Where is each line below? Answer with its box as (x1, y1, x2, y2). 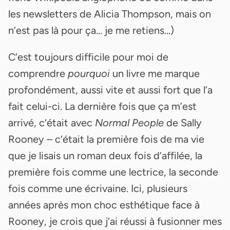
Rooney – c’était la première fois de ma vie (8, 132, 204, 145)
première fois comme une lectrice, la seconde (8, 165, 218, 178)
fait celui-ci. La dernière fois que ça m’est (8, 100, 197, 112)
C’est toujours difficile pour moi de (8, 50, 168, 63)
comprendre (8, 67, 68, 80)
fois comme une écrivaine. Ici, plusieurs (8, 182, 187, 195)
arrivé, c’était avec (8, 116, 95, 129)
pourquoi (68, 67, 110, 80)
